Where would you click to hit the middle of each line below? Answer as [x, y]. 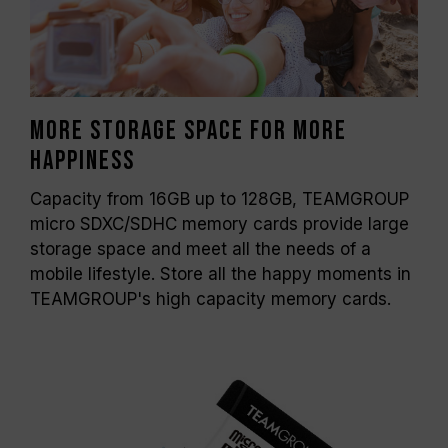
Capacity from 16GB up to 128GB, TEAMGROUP [219, 198]
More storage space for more [188, 131]
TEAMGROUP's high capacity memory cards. [210, 298]
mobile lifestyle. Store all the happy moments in [220, 273]
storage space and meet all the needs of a [200, 248]
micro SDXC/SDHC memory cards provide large [219, 223]
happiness [82, 161]
